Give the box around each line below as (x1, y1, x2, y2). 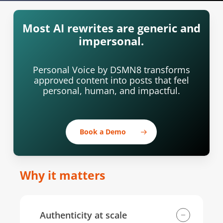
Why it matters (20, 167, 106, 184)
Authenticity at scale (40, 209, 127, 222)
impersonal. (79, 33, 144, 49)
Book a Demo (80, 126, 126, 136)
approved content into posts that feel (33, 74, 189, 86)
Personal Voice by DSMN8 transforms (32, 63, 190, 76)
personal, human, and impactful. (42, 84, 180, 97)
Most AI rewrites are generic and (22, 20, 201, 36)
